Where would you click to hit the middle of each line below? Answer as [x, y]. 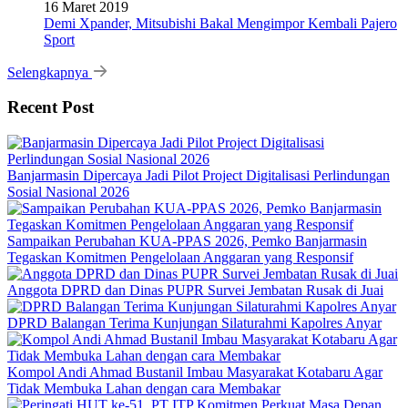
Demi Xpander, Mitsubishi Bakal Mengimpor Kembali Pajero [220, 23]
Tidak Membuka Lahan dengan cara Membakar [144, 389]
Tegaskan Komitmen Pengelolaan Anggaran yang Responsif [180, 258]
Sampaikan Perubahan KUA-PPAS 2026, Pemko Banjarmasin [187, 241]
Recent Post [51, 107]
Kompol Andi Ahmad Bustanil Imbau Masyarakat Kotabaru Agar [195, 372]
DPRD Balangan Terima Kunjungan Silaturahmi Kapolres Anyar [194, 323]
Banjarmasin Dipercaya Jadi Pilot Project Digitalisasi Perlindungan [199, 176]
